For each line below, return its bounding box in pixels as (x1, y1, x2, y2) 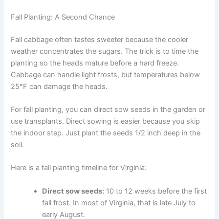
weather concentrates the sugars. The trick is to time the (11, 46, 199, 56)
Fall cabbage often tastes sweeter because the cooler (11, 35, 189, 44)
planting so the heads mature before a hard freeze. (11, 58, 179, 67)
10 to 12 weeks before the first (104, 186, 207, 196)
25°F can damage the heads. (11, 82, 108, 91)
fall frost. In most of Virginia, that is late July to (42, 198, 196, 207)
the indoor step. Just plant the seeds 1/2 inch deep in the (11, 128, 201, 137)
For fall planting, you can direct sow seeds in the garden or (11, 105, 206, 114)
